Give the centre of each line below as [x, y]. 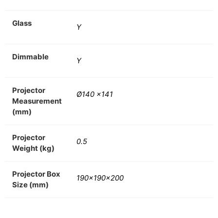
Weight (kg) [33, 148]
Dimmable [30, 57]
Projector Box [36, 174]
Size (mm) [30, 185]
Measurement [37, 101]
